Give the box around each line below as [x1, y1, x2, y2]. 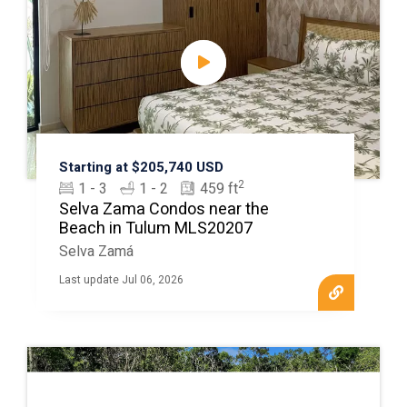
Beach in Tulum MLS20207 [58, 215, 253, 241]
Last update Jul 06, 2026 [58, 271, 184, 288]
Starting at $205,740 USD [58, 156, 223, 177]
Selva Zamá [58, 240, 134, 263]
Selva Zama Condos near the [58, 196, 269, 222]
